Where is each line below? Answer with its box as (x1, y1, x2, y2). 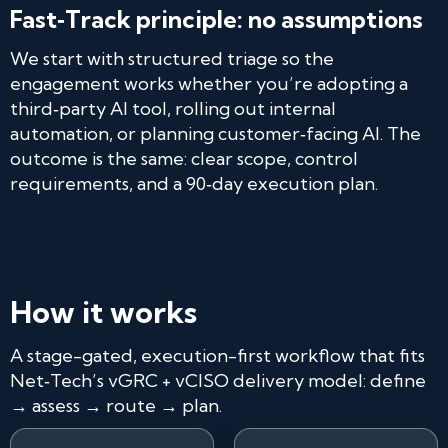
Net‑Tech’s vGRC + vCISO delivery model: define (10, 369, 426, 392)
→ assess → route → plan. (10, 394, 222, 417)
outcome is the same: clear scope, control (10, 147, 358, 170)
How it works (10, 293, 197, 331)
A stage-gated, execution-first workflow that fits (10, 344, 425, 367)
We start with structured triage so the (10, 47, 334, 70)
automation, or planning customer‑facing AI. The (10, 122, 421, 145)
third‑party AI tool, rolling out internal (10, 97, 336, 120)
